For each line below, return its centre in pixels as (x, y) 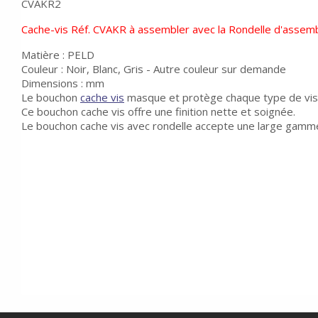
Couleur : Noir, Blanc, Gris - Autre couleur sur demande (154, 69)
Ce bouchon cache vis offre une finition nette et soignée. (158, 111)
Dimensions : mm (63, 83)
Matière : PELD (58, 55)
